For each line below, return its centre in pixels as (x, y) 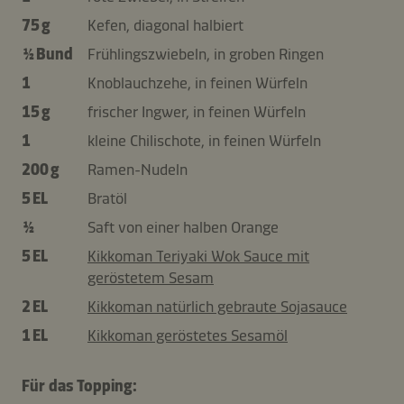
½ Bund (47, 54)
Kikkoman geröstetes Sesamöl (188, 335)
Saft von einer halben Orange (183, 227)
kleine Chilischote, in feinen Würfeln (204, 140)
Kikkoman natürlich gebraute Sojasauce (217, 306)
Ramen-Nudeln (138, 169)
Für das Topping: (79, 386)
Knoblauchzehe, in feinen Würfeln (197, 83)
